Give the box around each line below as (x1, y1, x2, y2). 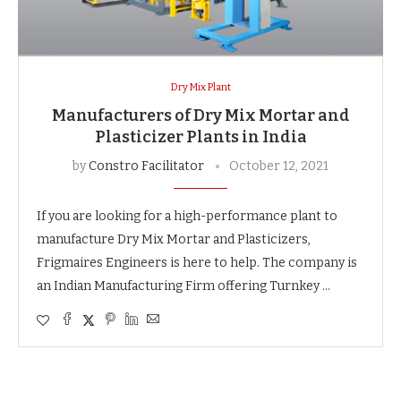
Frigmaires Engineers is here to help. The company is (37, 254, 357, 270)
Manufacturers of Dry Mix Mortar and (51, 105, 350, 125)
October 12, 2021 (229, 158, 328, 174)
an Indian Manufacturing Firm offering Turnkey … (37, 277, 330, 294)
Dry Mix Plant (170, 81, 231, 93)
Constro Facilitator (89, 158, 204, 174)
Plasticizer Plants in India (94, 126, 307, 147)
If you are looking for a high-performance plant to (37, 208, 337, 224)
